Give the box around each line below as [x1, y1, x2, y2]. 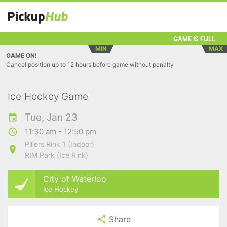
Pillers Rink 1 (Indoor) [25, 140, 94, 148]
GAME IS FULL [173, 34, 215, 43]
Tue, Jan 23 [25, 111, 78, 123]
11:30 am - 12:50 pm [25, 127, 96, 136]
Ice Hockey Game [8, 91, 88, 102]
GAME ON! [6, 52, 37, 59]
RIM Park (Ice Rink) [25, 150, 88, 159]
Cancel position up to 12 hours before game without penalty [6, 61, 174, 68]
